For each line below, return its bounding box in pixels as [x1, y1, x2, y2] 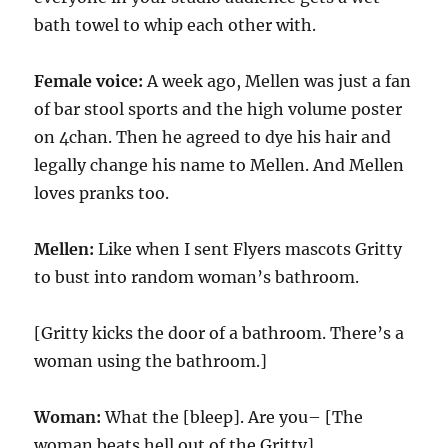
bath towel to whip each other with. [34, 15, 317, 35]
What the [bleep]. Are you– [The [105, 407, 364, 427]
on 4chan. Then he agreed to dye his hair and [34, 127, 392, 147]
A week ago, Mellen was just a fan [147, 71, 412, 91]
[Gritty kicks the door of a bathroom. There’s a [34, 323, 405, 343]
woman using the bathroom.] [34, 351, 268, 371]
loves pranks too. [34, 183, 170, 203]
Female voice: [34, 71, 148, 91]
